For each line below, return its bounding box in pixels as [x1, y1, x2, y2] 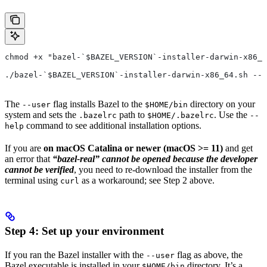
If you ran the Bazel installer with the [5, 249, 146, 260]
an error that [5, 153, 52, 164]
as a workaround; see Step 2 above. [79, 175, 215, 185]
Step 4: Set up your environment [5, 224, 164, 237]
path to [117, 109, 147, 120]
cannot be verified [5, 164, 74, 175]
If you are [5, 142, 44, 153]
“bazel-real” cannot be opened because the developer [52, 153, 257, 164]
